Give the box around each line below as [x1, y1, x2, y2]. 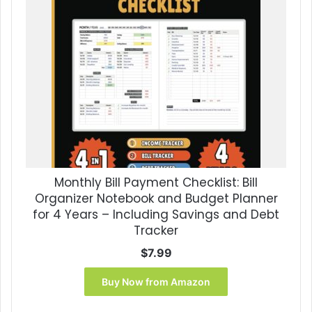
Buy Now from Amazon [102, 276, 210, 288]
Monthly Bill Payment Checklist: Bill [54, 174, 258, 192]
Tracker [134, 222, 178, 240]
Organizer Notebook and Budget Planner [34, 190, 278, 208]
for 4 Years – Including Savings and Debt [33, 206, 279, 224]
